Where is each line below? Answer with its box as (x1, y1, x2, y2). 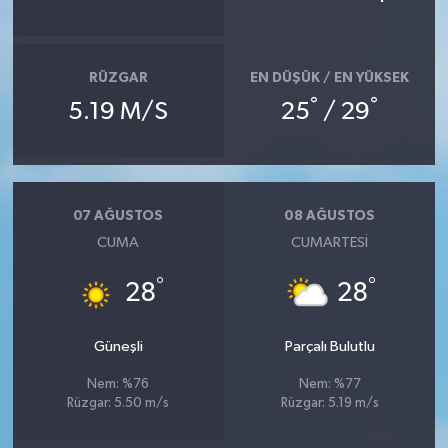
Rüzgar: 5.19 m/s (280, 397, 379, 411)
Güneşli (93, 339, 143, 355)
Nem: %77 (298, 378, 361, 392)
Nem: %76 (87, 378, 150, 392)
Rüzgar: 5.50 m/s (67, 397, 170, 411)
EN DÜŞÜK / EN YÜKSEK (250, 70, 410, 85)
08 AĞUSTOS (284, 208, 376, 223)
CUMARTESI (291, 235, 369, 251)
